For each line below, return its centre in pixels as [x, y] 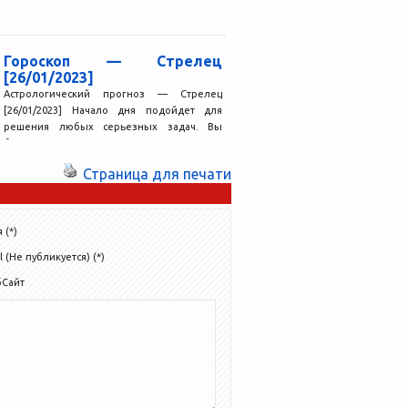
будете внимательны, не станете [113, 143]
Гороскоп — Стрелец [113, 61]
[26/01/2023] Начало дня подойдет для [113, 110]
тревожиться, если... [54, 159]
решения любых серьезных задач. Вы [113, 126]
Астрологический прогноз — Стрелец [113, 93]
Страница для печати [157, 173]
